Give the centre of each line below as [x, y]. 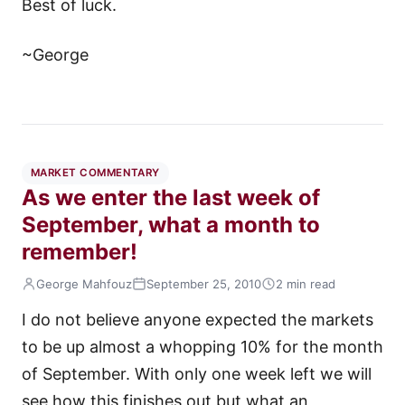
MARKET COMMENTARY [95, 173]
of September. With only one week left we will [197, 373]
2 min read [306, 283]
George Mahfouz [84, 283]
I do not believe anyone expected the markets [198, 319]
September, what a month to [171, 225]
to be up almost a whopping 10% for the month [202, 346]
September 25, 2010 [204, 283]
